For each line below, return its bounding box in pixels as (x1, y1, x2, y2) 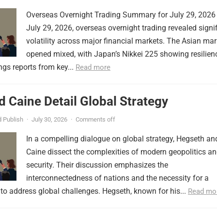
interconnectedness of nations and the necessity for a (26, 173, 209, 183)
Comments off (76, 116, 115, 123)
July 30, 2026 (31, 116, 67, 123)
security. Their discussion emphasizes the (26, 160, 168, 170)
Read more (76, 63, 110, 72)
